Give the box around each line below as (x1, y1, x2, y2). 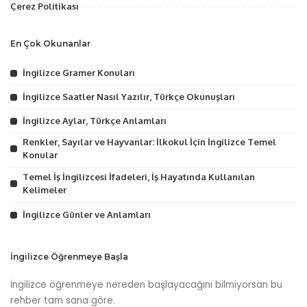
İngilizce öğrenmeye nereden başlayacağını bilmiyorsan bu (10, 278, 282, 291)
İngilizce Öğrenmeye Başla (10, 251, 128, 262)
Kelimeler (23, 184, 66, 195)
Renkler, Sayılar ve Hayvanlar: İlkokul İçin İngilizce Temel (23, 136, 276, 147)
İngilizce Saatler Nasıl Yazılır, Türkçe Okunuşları (23, 90, 235, 102)
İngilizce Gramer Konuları (23, 66, 135, 78)
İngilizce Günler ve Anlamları (23, 208, 151, 220)
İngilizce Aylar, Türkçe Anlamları (23, 114, 167, 126)
